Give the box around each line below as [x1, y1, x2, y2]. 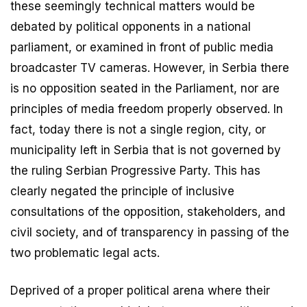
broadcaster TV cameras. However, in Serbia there [10, 61, 289, 75]
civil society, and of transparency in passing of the [10, 225, 289, 240]
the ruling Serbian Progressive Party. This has [10, 164, 260, 178]
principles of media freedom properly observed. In [10, 102, 283, 116]
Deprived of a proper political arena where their [10, 284, 270, 298]
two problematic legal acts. [10, 246, 160, 260]
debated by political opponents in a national [10, 20, 251, 34]
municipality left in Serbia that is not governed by [10, 143, 281, 158]
